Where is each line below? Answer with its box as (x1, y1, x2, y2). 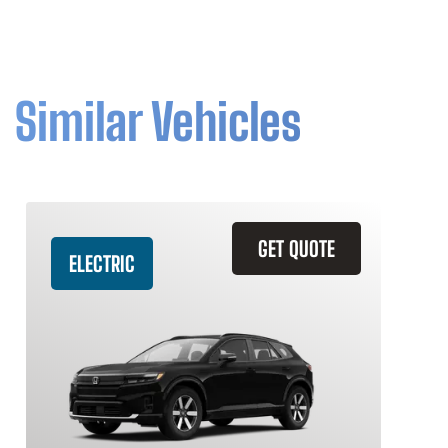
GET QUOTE (258, 236, 335, 261)
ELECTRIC (69, 251, 135, 276)
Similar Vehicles (15, 92, 301, 152)
